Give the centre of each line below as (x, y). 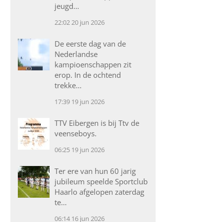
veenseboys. (76, 133)
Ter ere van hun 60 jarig (95, 171)
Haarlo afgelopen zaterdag (100, 192)
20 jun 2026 (88, 22)
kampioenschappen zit (93, 64)
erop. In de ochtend (88, 75)
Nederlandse (76, 54)
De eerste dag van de (90, 44)
